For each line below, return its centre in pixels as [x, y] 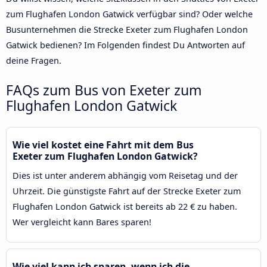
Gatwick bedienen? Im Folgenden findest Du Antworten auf [125, 45]
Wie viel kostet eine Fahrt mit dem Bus [103, 145]
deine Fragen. [34, 60]
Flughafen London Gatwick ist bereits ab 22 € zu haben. [125, 206]
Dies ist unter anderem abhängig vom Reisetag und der [125, 175]
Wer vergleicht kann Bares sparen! [82, 222]
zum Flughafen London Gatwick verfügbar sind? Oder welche [129, 14]
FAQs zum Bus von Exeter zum [104, 90]
